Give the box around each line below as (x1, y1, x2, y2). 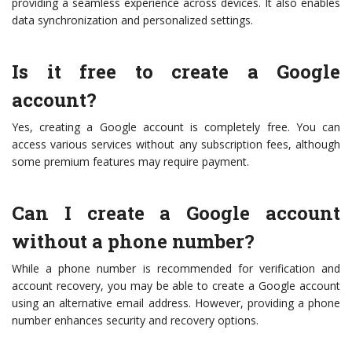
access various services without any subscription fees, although (12, 137, 340, 152)
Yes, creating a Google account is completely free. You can (12, 119, 340, 135)
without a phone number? (12, 229, 255, 255)
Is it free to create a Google (12, 59, 340, 85)
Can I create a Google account (12, 200, 340, 226)
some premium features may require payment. (12, 154, 249, 170)
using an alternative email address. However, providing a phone (12, 295, 340, 311)
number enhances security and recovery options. (12, 313, 258, 328)
